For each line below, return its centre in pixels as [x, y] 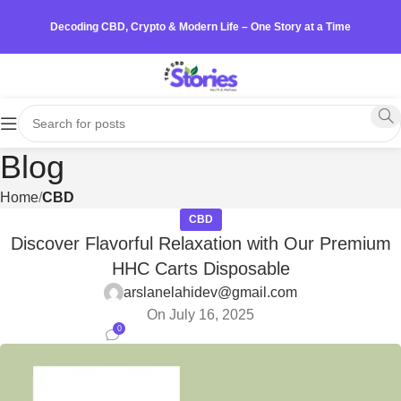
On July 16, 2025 [200, 315]
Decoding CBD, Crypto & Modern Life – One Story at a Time [200, 27]
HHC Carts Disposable [200, 269]
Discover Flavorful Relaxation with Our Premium [200, 243]
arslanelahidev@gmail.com [210, 292]
